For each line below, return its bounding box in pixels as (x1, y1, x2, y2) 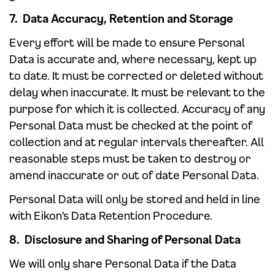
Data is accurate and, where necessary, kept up (9, 52, 257, 66)
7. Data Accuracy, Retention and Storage (9, 12, 233, 25)
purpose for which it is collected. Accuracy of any (9, 102, 265, 115)
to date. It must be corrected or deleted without (9, 69, 263, 82)
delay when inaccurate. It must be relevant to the (9, 85, 265, 99)
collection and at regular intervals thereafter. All (9, 135, 264, 149)
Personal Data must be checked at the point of (9, 118, 252, 132)
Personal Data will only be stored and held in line (9, 192, 260, 206)
